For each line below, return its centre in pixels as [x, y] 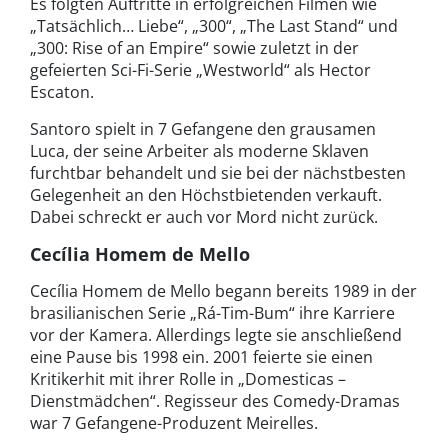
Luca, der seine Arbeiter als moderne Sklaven [199, 151]
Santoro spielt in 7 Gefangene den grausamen [203, 129]
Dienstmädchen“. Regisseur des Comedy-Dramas [215, 401]
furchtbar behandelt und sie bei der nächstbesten [218, 173]
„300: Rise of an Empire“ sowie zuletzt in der [194, 48]
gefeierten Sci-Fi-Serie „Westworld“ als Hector [200, 70]
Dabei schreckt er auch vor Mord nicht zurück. [204, 217]
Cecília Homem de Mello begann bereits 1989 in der [223, 291]
